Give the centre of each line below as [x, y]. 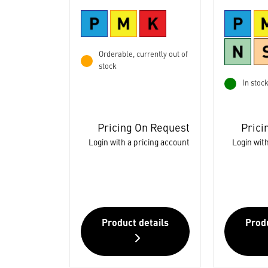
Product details [135, 224]
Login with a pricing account [139, 143]
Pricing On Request [143, 129]
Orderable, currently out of [143, 55]
